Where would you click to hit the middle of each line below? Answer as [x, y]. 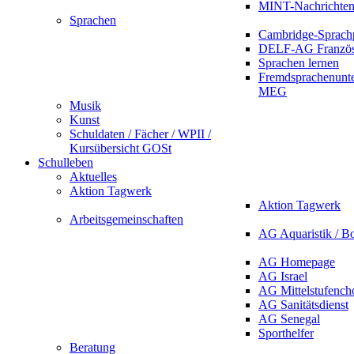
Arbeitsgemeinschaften [126, 219]
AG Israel [283, 276]
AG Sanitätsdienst [303, 305]
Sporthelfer [286, 333]
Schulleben [66, 162]
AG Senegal [289, 319]
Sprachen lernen [299, 63]
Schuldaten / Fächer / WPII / [140, 134]
